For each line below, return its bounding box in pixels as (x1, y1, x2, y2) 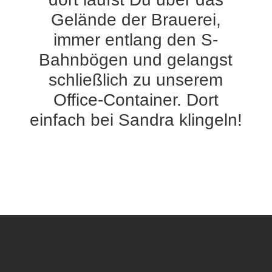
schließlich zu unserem (49, 70, 223, 89)
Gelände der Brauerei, (50, 10, 221, 29)
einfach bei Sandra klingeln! (29, 110, 242, 129)
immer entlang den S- (53, 30, 219, 49)
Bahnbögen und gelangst (39, 50, 233, 69)
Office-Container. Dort (53, 90, 219, 109)
